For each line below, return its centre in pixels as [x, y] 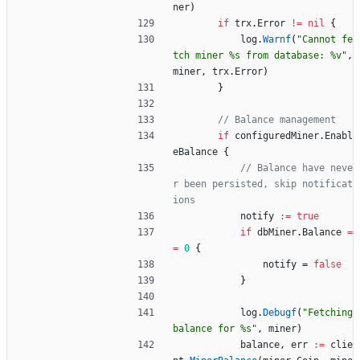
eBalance [195, 152]
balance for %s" [215, 329]
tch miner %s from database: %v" [260, 56]
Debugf [280, 313]
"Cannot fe [325, 40]
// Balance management [277, 120]
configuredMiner [277, 136]
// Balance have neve [297, 168]
